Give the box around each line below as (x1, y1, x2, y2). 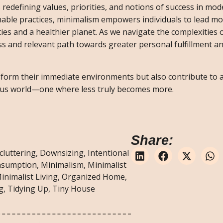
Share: (130, 132, 173, 148)
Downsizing (40, 147, 84, 159)
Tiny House (52, 183, 95, 195)
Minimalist (88, 159, 126, 171)
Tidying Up (7, 183, 48, 195)
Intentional (88, 147, 129, 159)
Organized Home (62, 171, 125, 183)
